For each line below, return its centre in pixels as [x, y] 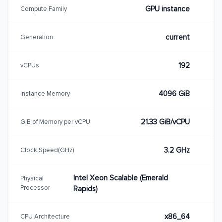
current [178, 37]
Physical [32, 178]
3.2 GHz [177, 150]
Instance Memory [45, 93]
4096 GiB [174, 94]
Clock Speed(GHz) [47, 150]
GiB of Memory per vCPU [55, 122]
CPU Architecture [45, 216]
